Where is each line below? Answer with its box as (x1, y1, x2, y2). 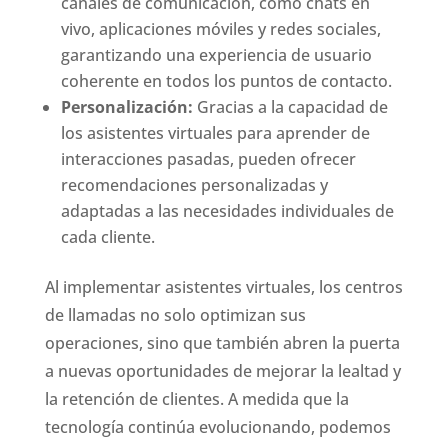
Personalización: (60, 95, 193, 118)
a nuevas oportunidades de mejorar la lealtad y (44, 359, 401, 382)
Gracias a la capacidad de (192, 95, 388, 118)
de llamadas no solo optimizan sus (44, 303, 306, 326)
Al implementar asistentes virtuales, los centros (44, 275, 403, 298)
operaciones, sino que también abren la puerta (44, 331, 400, 354)
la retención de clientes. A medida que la (44, 387, 349, 410)
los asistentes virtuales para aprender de (60, 121, 370, 144)
